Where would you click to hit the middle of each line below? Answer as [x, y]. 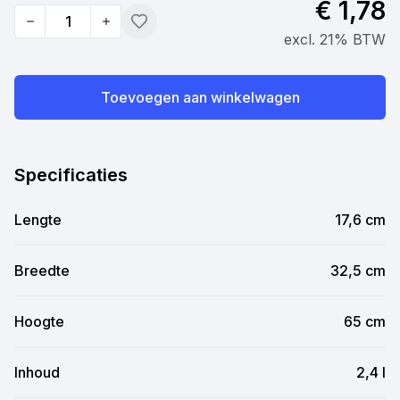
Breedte [42, 271]
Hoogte [39, 321]
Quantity [42, 31]
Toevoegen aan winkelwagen [200, 97]
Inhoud [37, 372]
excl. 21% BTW [335, 39]
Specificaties [71, 175]
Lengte [38, 220]
